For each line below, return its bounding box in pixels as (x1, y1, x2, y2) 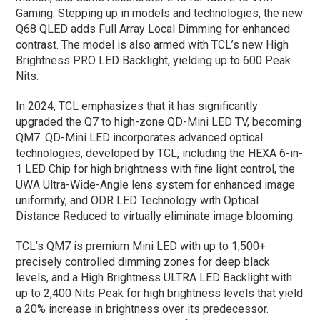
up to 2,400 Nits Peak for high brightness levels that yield (16, 286, 304, 300)
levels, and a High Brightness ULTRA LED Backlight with (16, 270, 293, 284)
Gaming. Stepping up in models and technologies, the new (16, 6, 304, 20)
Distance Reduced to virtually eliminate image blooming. (16, 209, 296, 223)
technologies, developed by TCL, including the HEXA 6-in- (16, 146, 304, 160)
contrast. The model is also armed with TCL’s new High (16, 37, 289, 51)
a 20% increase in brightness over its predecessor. (16, 301, 269, 316)
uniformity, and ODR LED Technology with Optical (16, 193, 259, 207)
